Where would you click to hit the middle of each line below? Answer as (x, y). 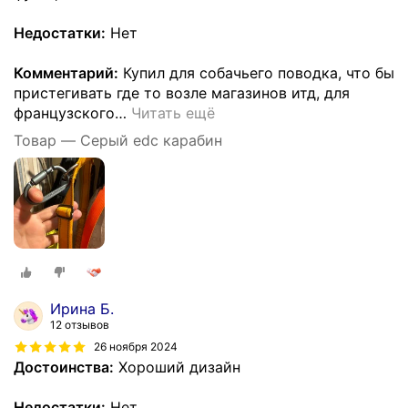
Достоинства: (64, 367)
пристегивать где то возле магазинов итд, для (182, 93)
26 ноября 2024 (136, 347)
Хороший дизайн (177, 367)
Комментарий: (66, 73)
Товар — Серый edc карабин (118, 140)
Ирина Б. (82, 308)
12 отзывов (80, 324)
